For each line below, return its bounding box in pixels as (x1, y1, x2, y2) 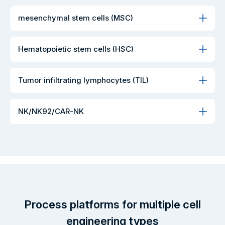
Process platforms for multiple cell (24, 198, 201, 211)
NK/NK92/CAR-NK (18, 106, 84, 117)
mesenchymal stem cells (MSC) (18, 13, 133, 23)
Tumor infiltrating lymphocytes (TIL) (18, 75, 149, 85)
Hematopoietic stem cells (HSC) (18, 44, 134, 54)
